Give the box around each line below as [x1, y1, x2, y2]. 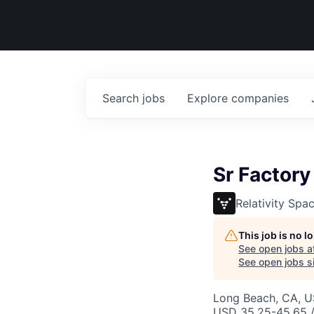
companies [231, 91, 289, 105]
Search [102, 91, 142, 105]
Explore [187, 91, 231, 105]
